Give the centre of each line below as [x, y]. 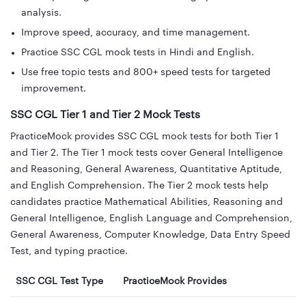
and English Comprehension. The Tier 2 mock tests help [139, 186]
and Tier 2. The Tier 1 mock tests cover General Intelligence [147, 153]
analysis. [41, 13]
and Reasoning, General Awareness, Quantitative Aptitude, [146, 170]
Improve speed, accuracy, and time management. [136, 33]
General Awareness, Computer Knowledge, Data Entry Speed [150, 235]
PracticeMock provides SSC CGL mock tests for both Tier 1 [144, 137]
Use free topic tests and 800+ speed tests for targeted [146, 73]
